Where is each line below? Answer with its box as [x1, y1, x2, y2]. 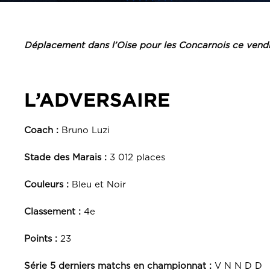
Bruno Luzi [58, 126, 110, 135]
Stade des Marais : [24, 153, 107, 162]
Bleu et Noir [69, 180, 126, 189]
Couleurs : [24, 180, 69, 189]
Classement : [24, 207, 81, 216]
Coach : [24, 126, 58, 135]
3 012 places [107, 153, 165, 162]
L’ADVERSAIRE [24, 89, 170, 110]
